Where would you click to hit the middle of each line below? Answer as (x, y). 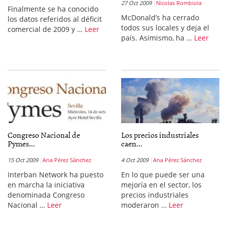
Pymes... (21, 143)
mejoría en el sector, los (161, 185)
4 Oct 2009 (135, 160)
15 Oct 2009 (23, 160)
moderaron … (145, 205)
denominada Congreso (46, 195)
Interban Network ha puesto (55, 175)
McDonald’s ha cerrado (160, 17)
